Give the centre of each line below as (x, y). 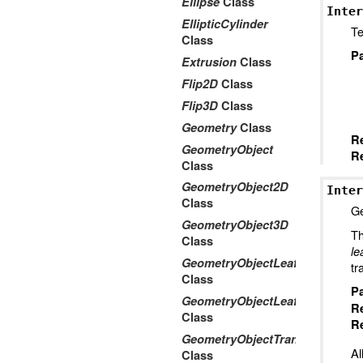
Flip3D (200, 105)
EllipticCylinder (225, 23)
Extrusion (209, 62)
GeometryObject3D (235, 225)
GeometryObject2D (235, 187)
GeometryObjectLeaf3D (247, 301)
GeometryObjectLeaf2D (247, 263)
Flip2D (200, 83)
